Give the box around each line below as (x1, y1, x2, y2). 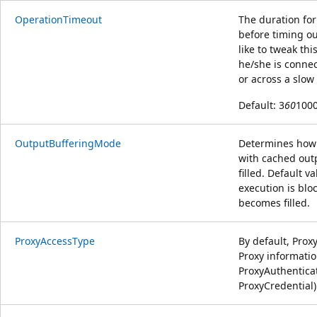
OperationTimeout (15, 12, 102, 26)
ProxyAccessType (15, 234, 95, 248)
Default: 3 (238, 98, 284, 112)
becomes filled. (238, 195, 310, 209)
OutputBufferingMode (15, 136, 121, 150)
